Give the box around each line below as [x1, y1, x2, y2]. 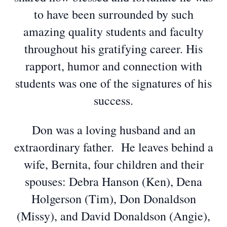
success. [94, 92, 133, 108]
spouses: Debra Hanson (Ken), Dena [25, 173, 202, 190]
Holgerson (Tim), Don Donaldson [31, 191, 196, 207]
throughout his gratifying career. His [24, 41, 203, 57]
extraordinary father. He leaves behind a [14, 139, 213, 155]
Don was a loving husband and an [31, 122, 196, 138]
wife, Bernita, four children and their [23, 156, 204, 172]
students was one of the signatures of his [15, 75, 212, 91]
